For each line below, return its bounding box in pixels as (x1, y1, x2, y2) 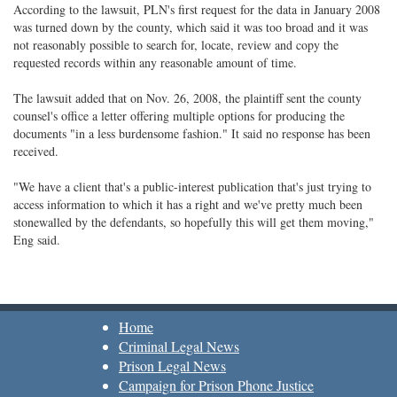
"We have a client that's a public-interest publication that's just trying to (13, 178, 371, 195)
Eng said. (13, 231, 60, 248)
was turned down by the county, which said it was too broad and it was (13, 19, 368, 35)
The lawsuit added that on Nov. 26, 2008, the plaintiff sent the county (13, 90, 362, 106)
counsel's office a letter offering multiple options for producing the (13, 107, 345, 124)
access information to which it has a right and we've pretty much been (13, 196, 362, 213)
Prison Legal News (119, 356, 226, 375)
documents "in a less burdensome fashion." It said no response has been (13, 125, 370, 142)
